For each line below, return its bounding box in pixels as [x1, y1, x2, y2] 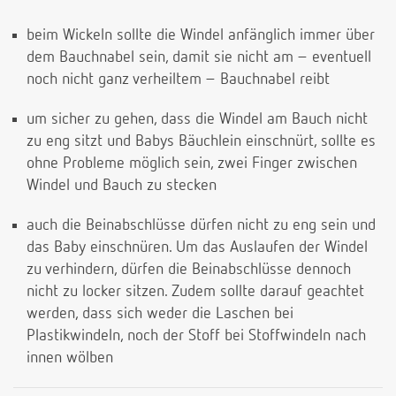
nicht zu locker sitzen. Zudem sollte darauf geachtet [27, 284, 364, 301]
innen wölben [27, 350, 113, 367]
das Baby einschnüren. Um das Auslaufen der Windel [27, 240, 368, 256]
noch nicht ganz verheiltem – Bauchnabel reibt [27, 72, 330, 88]
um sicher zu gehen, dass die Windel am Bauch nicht [27, 111, 368, 128]
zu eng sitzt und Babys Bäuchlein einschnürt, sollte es [27, 133, 376, 150]
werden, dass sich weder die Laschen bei [27, 306, 293, 323]
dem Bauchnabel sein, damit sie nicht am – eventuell [27, 49, 371, 66]
